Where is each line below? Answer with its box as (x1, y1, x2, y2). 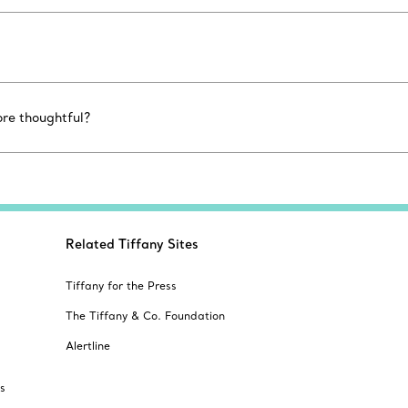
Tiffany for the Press (66, 279, 177, 293)
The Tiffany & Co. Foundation (66, 309, 225, 323)
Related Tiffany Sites (66, 236, 199, 253)
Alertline (66, 339, 110, 353)
